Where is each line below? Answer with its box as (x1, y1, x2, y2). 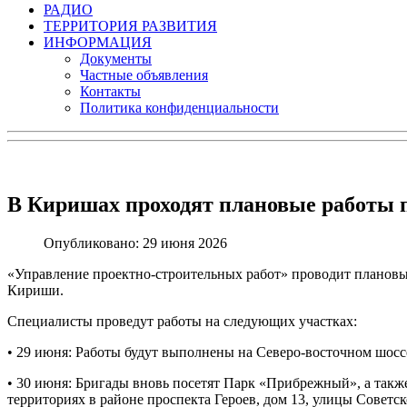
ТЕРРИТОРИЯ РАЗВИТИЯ (44, 18, 217, 35)
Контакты (80, 84, 141, 100)
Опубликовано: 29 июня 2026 (44, 235, 227, 252)
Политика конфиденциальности (80, 100, 279, 116)
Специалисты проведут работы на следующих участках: (7, 313, 357, 330)
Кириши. (7, 283, 64, 299)
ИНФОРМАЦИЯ (44, 35, 152, 51)
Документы (80, 51, 152, 67)
